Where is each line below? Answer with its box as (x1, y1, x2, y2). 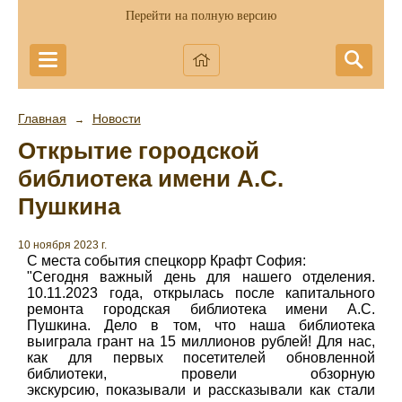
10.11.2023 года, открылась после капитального (27, 285, 375, 301)
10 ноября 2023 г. (18, 239, 107, 252)
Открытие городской (18, 137, 259, 164)
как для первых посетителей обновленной (27, 350, 375, 366)
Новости (92, 111, 141, 126)
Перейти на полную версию (126, 9, 276, 22)
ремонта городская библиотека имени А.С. (27, 301, 375, 318)
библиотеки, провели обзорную (27, 366, 375, 382)
